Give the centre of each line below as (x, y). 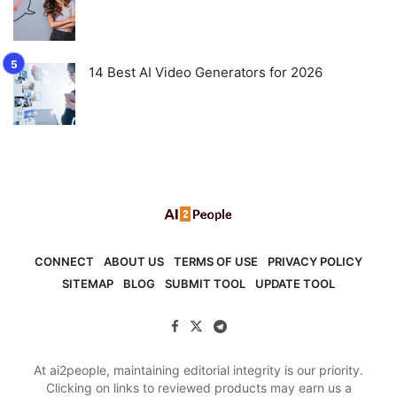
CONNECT (64, 261)
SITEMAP (87, 284)
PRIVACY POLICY (315, 261)
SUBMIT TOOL (206, 284)
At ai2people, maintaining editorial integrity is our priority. (198, 370)
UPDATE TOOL (296, 284)
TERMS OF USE (216, 261)
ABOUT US (133, 261)
